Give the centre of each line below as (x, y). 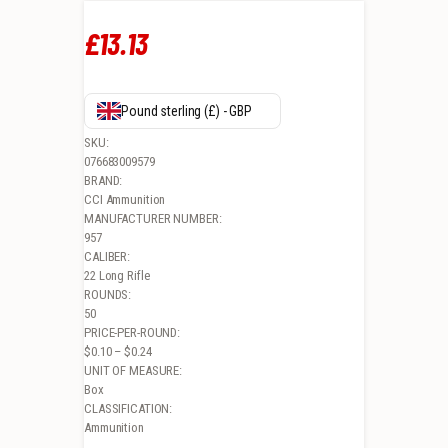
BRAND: (103, 180)
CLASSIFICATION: (128, 408)
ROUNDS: (108, 294)
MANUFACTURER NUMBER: (153, 218)
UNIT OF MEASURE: (133, 370)
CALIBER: (107, 256)
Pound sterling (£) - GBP (187, 110)
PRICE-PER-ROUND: (132, 332)
